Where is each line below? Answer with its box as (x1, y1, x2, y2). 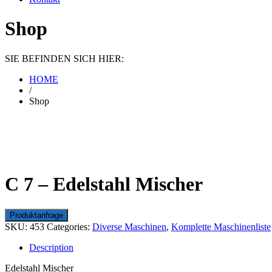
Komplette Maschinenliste (171, 221, 271, 232)
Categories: (47, 221, 92, 232)
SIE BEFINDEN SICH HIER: (5, 53, 124, 64)
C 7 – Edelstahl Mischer (5, 173, 203, 195)
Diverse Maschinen (92, 221, 166, 232)
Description (29, 242, 73, 253)
